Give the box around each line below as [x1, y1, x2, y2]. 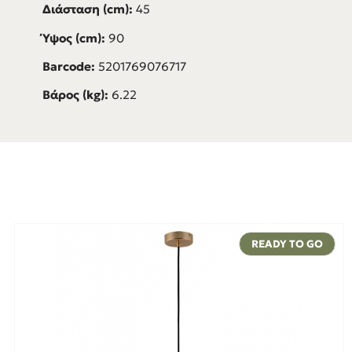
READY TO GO [251, 237, 323, 251]
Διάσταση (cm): [42, 2, 133, 17]
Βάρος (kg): [42, 87, 112, 102]
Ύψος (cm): [42, 30, 108, 46]
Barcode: [42, 58, 98, 74]
